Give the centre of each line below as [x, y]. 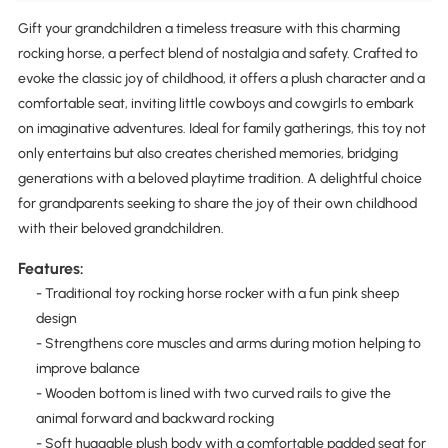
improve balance [87, 368]
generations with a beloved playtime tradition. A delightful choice [219, 179]
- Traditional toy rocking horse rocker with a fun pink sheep [217, 293]
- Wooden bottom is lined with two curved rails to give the [213, 393]
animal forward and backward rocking [154, 418]
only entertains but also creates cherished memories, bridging [207, 154]
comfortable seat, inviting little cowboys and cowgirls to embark [215, 104]
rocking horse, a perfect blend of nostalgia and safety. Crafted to [217, 54]
